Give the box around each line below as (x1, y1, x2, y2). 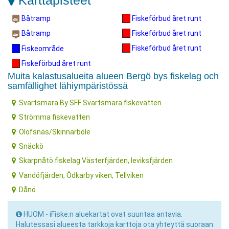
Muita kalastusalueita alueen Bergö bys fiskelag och (8, 71, 219, 81)
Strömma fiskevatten (19, 113, 90, 122)
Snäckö (19, 142, 44, 150)
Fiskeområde (20, 44, 64, 53)
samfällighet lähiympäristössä (8, 80, 128, 91)
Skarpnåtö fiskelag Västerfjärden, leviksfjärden (19, 156, 173, 165)
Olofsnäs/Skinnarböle (19, 127, 91, 136)
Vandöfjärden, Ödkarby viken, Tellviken (19, 171, 144, 179)
